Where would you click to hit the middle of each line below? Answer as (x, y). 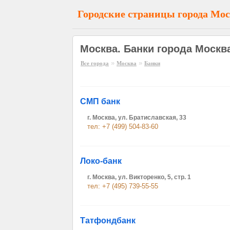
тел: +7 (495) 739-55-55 (123, 186)
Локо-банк (101, 161)
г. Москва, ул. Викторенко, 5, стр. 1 (139, 177)
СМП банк (100, 101)
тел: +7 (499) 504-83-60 (123, 127)
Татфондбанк (108, 221)
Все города (95, 63)
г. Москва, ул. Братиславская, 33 (137, 118)
